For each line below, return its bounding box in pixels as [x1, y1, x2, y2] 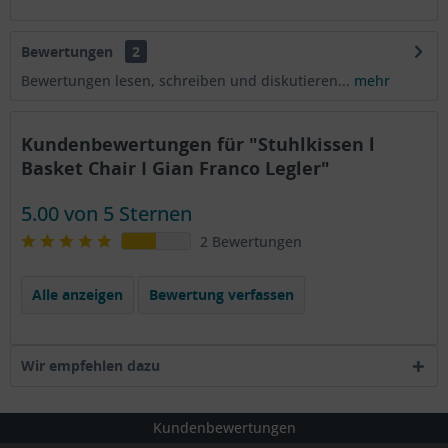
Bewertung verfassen [149, 285, 294, 304]
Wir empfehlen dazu [21, 356, 160, 375]
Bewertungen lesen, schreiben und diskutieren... [21, 71, 350, 90]
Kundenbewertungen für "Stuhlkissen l [21, 132, 375, 156]
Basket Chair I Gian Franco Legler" [21, 156, 330, 180]
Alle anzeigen [32, 285, 123, 304]
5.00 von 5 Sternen [21, 200, 192, 227]
